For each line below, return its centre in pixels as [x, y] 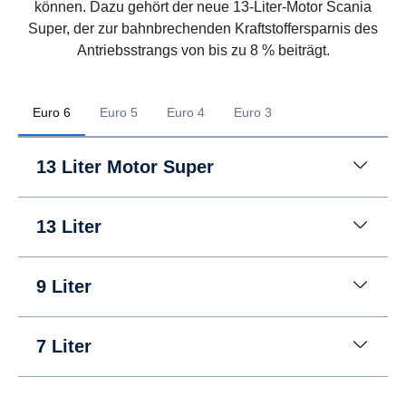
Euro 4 [186, 112]
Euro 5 [119, 112]
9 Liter [64, 286]
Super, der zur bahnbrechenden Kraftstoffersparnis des [203, 28]
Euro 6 [52, 112]
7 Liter [64, 346]
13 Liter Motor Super [125, 166]
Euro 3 [253, 112]
